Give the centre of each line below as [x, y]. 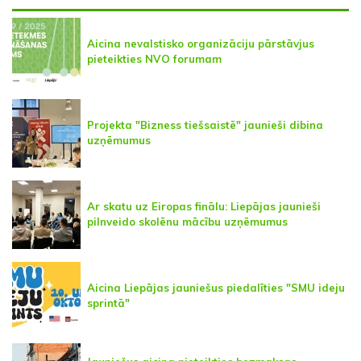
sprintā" [108, 303]
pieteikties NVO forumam [154, 59]
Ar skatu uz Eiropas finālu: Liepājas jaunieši [204, 207]
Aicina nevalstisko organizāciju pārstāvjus [201, 44]
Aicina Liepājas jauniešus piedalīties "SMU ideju [216, 288]
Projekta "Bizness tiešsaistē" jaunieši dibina [205, 125]
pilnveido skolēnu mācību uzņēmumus [187, 222]
